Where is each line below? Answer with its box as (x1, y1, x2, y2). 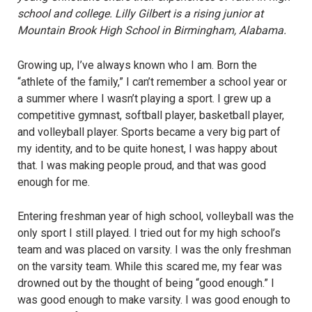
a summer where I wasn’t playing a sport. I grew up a (17, 91, 271, 105)
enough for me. (17, 175, 90, 189)
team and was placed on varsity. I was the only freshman (17, 243, 291, 257)
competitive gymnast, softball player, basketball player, (17, 108, 284, 122)
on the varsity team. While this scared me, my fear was (17, 260, 282, 274)
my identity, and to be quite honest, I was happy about (17, 141, 277, 155)
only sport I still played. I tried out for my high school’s (17, 226, 281, 240)
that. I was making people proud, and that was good (17, 158, 266, 172)
